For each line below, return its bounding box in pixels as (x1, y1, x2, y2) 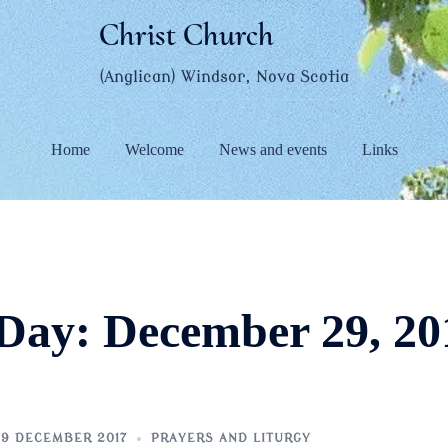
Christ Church (99, 15, 274, 54)
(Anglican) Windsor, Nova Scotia (99, 68, 349, 86)
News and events (218, 140, 327, 158)
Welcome (124, 140, 184, 158)
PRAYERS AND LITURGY (150, 431, 311, 445)
